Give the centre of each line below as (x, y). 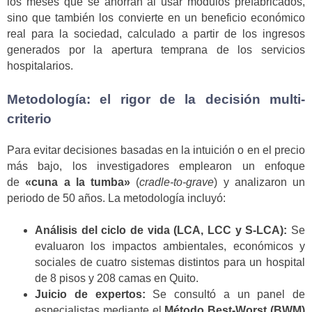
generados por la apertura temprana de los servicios (156, 49)
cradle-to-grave (177, 182)
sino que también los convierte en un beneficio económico (156, 17)
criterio (29, 119)
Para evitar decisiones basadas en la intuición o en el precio (156, 150)
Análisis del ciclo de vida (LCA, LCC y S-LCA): (161, 231)
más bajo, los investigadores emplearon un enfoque (156, 166)
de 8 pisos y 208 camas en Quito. (117, 279)
